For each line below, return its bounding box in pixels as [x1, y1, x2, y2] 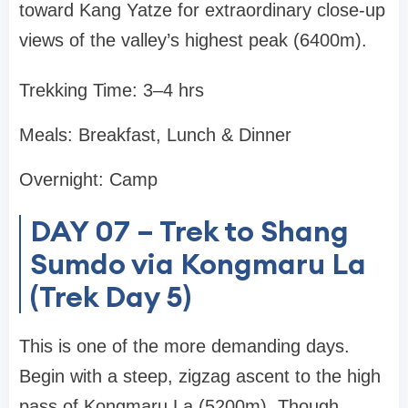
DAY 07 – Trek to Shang [30, 212, 349, 250]
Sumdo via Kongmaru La [30, 245, 366, 283]
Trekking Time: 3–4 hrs [19, 80, 204, 101]
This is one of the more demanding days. [19, 336, 350, 357]
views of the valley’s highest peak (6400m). [19, 30, 367, 51]
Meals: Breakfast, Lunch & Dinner [19, 125, 291, 146]
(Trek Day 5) [30, 278, 191, 316]
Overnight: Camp [19, 169, 158, 190]
